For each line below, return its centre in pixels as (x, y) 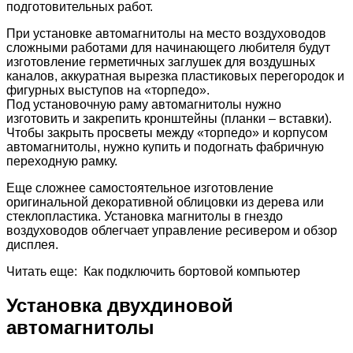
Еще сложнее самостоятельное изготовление (140, 188)
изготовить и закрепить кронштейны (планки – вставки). (169, 119)
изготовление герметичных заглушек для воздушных (161, 62)
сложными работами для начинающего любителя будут (168, 48)
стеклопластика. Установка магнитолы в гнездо (145, 217)
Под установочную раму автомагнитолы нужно (144, 105)
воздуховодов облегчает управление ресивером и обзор (172, 231)
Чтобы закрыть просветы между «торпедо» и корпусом (167, 133)
